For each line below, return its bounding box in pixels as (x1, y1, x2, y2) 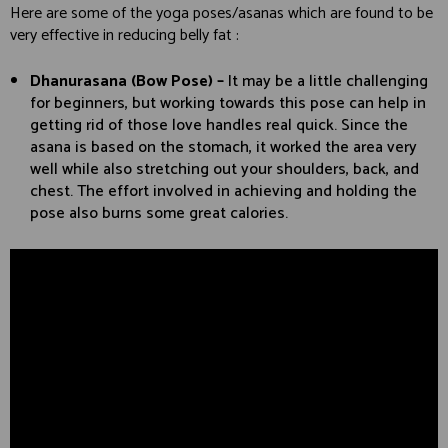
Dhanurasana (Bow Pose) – (30, 68, 228, 96)
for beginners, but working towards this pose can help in (30, 90, 426, 118)
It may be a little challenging (228, 68, 428, 96)
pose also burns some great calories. (30, 200, 288, 228)
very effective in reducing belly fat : (10, 22, 239, 50)
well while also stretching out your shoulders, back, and (30, 156, 419, 184)
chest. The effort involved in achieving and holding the (30, 178, 417, 206)
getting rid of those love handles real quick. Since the (30, 112, 408, 140)
